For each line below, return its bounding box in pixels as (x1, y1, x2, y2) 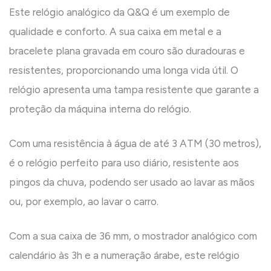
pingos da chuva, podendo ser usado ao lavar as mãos (9, 176, 255, 189)
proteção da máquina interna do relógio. (9, 103, 191, 116)
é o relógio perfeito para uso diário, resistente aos (9, 157, 239, 169)
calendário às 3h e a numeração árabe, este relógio (9, 249, 240, 262)
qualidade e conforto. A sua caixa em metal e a (9, 25, 221, 38)
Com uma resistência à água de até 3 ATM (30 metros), (9, 137, 261, 150)
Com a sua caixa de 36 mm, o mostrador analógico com (9, 230, 257, 243)
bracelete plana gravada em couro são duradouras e (9, 45, 245, 57)
